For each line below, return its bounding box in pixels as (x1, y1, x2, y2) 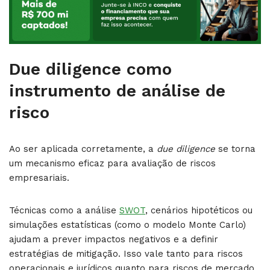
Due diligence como (9, 59, 172, 79)
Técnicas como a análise (9, 205, 119, 216)
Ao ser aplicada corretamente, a (9, 143, 157, 154)
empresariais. (9, 172, 69, 183)
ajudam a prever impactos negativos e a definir (9, 234, 218, 245)
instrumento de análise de (9, 81, 225, 101)
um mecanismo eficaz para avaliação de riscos (9, 158, 216, 169)
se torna (215, 143, 256, 154)
